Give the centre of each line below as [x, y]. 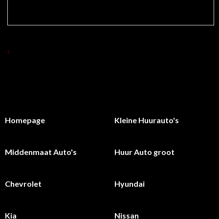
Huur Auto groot [144, 152]
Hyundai [130, 183]
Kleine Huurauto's [147, 120]
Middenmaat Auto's [41, 152]
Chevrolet [23, 183]
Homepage [25, 120]
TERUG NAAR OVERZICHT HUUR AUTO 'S [70, 51]
